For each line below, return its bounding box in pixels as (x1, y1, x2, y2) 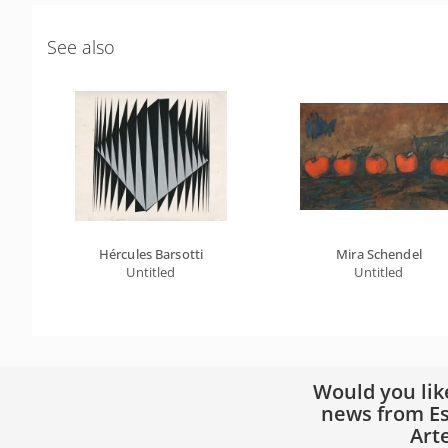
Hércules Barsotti (98, 244, 204, 263)
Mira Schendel (336, 244, 422, 263)
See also (47, 34, 115, 59)
